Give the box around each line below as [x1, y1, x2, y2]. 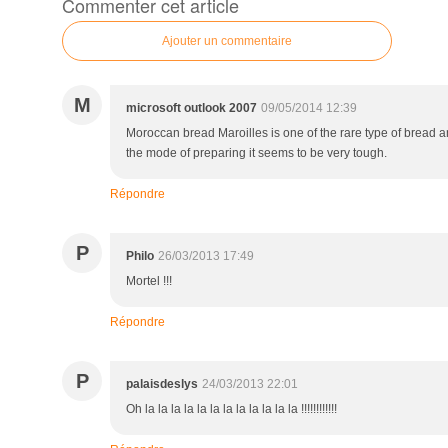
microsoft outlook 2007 [126, 101, 257, 115]
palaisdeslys [126, 377, 198, 391]
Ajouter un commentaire [162, 34, 292, 48]
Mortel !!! [126, 274, 172, 288]
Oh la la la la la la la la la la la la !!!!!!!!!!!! [126, 402, 337, 416]
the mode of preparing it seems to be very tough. [126, 146, 387, 160]
